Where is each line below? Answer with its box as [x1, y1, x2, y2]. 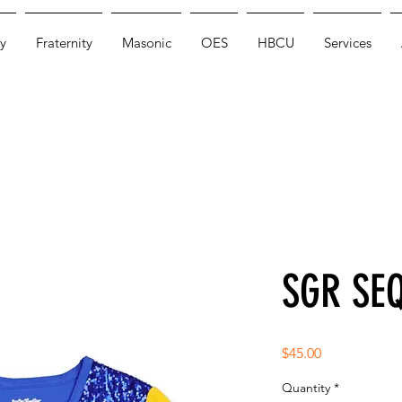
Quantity [282, 380, 330, 396]
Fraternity [35, 34, 92, 51]
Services [323, 34, 371, 51]
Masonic [121, 34, 171, 51]
